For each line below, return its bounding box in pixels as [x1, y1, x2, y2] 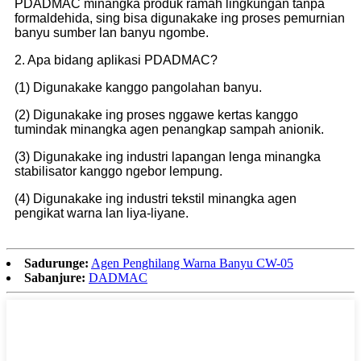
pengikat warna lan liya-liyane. [15, 205, 189, 220]
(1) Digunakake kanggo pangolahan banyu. [15, 80, 262, 94]
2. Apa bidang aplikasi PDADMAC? [15, 52, 218, 67]
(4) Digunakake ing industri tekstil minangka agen [15, 191, 297, 205]
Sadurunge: [24, 255, 89, 270]
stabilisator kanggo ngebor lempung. [15, 164, 222, 178]
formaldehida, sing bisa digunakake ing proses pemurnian [15, 10, 345, 25]
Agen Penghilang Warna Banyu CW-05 [91, 255, 293, 270]
